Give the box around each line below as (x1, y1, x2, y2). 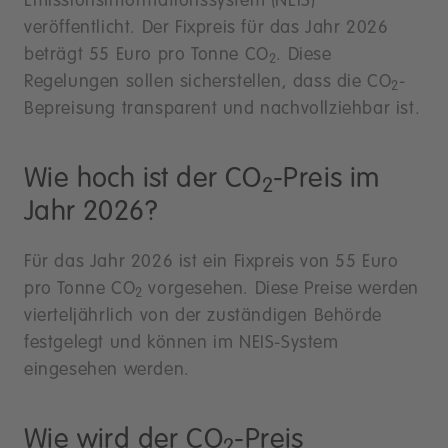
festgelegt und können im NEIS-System (24, 334, 339, 352)
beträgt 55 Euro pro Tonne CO (24, 46, 269, 64)
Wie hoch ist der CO (24, 165, 262, 193)
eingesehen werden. (24, 361, 190, 379)
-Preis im (273, 165, 380, 193)
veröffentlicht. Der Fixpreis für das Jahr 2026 (24, 19, 389, 37)
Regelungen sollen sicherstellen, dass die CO (24, 73, 392, 91)
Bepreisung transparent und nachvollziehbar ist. (24, 100, 421, 118)
